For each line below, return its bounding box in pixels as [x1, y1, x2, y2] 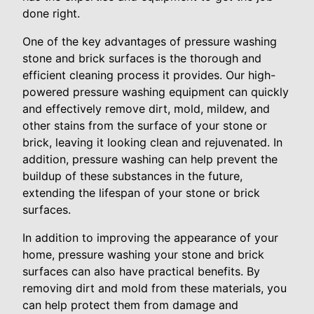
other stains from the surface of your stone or [22, 118, 267, 132]
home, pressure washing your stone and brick [22, 247, 264, 261]
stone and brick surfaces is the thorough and [22, 50, 261, 65]
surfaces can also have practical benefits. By [22, 264, 260, 278]
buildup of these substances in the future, [22, 168, 243, 183]
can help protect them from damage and [22, 297, 238, 312]
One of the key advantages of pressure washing [22, 34, 277, 48]
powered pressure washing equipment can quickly [22, 84, 289, 99]
